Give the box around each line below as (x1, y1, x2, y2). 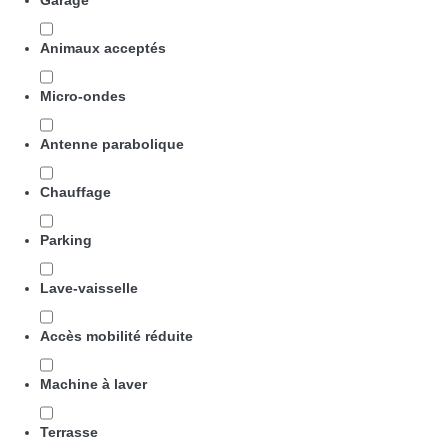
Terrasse (40, 424, 98, 440)
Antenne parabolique (40, 136, 184, 152)
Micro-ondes (40, 88, 126, 104)
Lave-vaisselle (40, 280, 138, 296)
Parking (40, 232, 92, 248)
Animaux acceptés (40, 40, 166, 56)
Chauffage (40, 184, 111, 200)
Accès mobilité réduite (40, 328, 193, 344)
